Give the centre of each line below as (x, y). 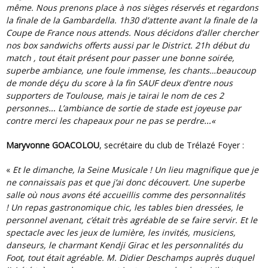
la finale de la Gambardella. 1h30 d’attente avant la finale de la (132, 20)
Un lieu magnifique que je (206, 170)
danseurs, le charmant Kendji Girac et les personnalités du (124, 245)
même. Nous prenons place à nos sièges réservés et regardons (132, 8)
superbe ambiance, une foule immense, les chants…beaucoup (131, 71)
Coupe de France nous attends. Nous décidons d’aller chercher (132, 33)
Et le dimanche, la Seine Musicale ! (86, 170)
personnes (27, 108)
